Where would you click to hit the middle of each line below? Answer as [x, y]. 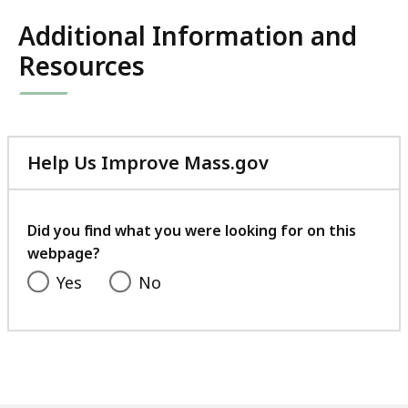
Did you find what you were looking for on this [192, 231]
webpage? [64, 254]
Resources [82, 66]
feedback [310, 228]
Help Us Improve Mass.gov [148, 163]
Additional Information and [188, 36]
